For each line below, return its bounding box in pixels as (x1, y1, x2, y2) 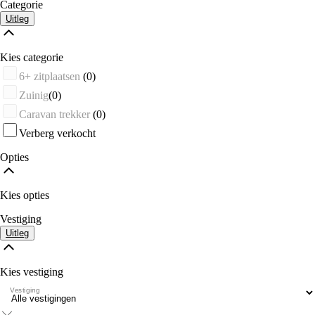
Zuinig (19, 89, 49, 101)
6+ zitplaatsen (19, 70, 80, 82)
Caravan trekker (19, 108, 90, 120)
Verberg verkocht (19, 127, 96, 139)
